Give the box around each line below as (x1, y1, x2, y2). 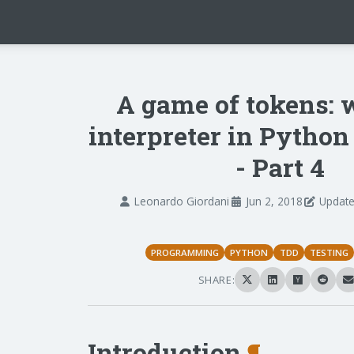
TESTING (309, 246, 348, 258)
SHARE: (198, 273, 235, 288)
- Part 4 (235, 150, 325, 184)
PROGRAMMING (150, 246, 219, 258)
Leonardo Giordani (134, 194, 229, 209)
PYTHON (230, 246, 269, 258)
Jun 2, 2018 (246, 194, 303, 209)
